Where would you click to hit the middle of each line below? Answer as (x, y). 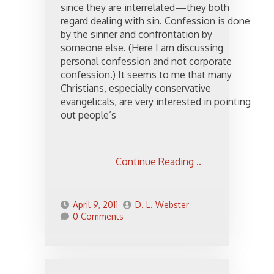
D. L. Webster (162, 204)
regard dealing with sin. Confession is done (155, 20)
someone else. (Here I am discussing (142, 47)
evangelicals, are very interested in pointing (156, 101)
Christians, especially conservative (136, 88)
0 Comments (98, 216)
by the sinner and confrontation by (136, 34)
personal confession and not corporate (146, 61)
